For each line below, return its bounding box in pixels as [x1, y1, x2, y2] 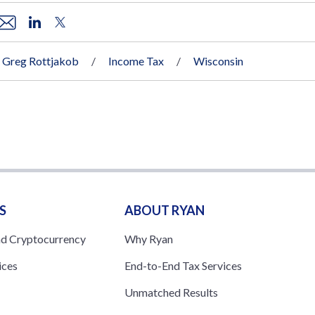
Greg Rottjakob [2, 53, 79, 67]
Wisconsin [193, 53, 243, 67]
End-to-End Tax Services [124, 258, 242, 272]
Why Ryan [124, 231, 173, 245]
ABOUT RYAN [124, 202, 205, 218]
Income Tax [108, 53, 164, 67]
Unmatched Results [124, 285, 218, 299]
